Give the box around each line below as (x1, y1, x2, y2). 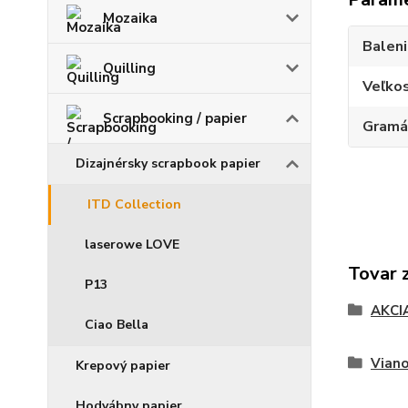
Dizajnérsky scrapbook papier (76, 155, 260, 172)
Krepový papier (76, 357, 170, 374)
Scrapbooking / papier (103, 109, 247, 127)
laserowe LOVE (85, 236, 179, 253)
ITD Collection (87, 196, 181, 213)
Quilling (103, 59, 156, 77)
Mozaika (103, 9, 158, 27)
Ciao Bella (85, 316, 148, 333)
